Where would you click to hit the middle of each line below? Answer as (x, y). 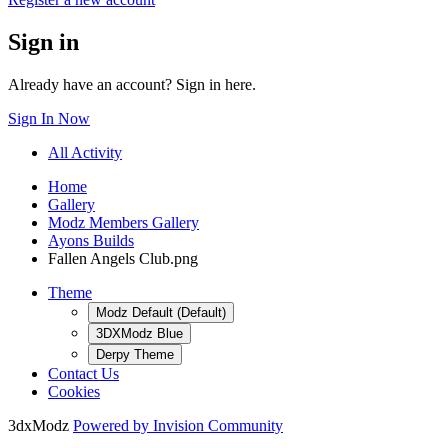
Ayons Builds (91, 240)
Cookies (74, 391)
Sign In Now (49, 118)
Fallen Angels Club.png (123, 258)
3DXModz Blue (139, 333)
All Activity (85, 152)
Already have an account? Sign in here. (132, 84)
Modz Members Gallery (123, 222)
